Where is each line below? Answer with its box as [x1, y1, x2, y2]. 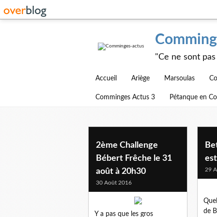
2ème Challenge [96, 140, 158, 150]
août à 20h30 [96, 167, 146, 176]
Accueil [95, 75, 117, 82]
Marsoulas [164, 75, 195, 82]
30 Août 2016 [96, 179, 132, 186]
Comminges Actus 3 [95, 94, 155, 101]
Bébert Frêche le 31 [96, 154, 172, 163]
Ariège [131, 75, 150, 82]
